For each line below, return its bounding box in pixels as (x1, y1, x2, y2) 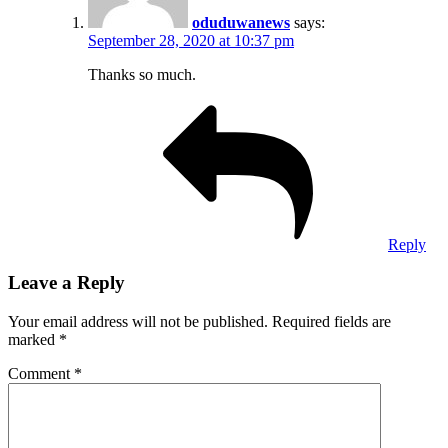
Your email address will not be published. (8, 313, 268, 331)
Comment (8, 365, 74, 383)
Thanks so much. (88, 65, 196, 83)
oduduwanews (192, 13, 290, 31)
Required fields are (272, 313, 391, 331)
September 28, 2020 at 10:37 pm (88, 31, 294, 49)
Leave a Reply (8, 272, 125, 294)
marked (8, 331, 59, 349)
